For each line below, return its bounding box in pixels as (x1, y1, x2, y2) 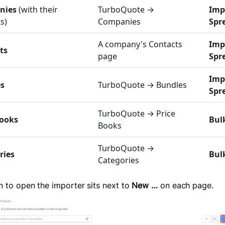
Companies (98, 16, 141, 28)
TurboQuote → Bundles (98, 79, 187, 91)
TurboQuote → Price (98, 108, 175, 120)
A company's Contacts (98, 39, 182, 50)
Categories (98, 155, 139, 166)
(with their (17, 4, 58, 16)
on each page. (158, 180, 213, 191)
